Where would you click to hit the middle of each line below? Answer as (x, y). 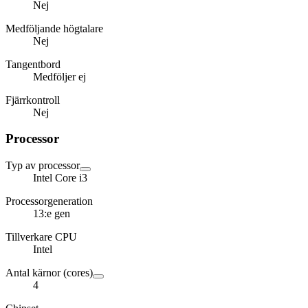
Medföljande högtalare (54, 28)
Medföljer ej (59, 76)
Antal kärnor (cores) (49, 273)
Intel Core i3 (60, 178)
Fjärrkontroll (33, 100)
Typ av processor (43, 166)
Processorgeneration (49, 201)
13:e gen (52, 214)
